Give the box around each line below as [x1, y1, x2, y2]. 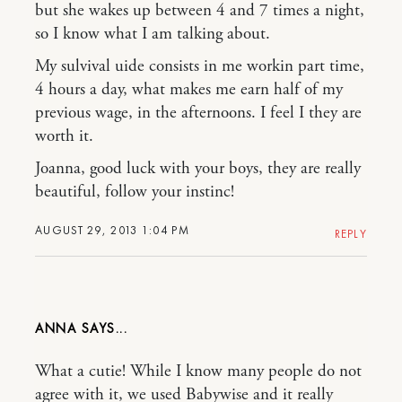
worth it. [35, 126, 93, 147]
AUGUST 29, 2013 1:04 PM [35, 223, 189, 238]
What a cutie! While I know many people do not [35, 361, 362, 382]
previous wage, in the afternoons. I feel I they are [35, 102, 362, 124]
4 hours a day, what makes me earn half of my [35, 79, 343, 100]
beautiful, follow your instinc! [35, 181, 234, 203]
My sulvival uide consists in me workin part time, [35, 56, 364, 77]
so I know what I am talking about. [35, 23, 270, 45]
